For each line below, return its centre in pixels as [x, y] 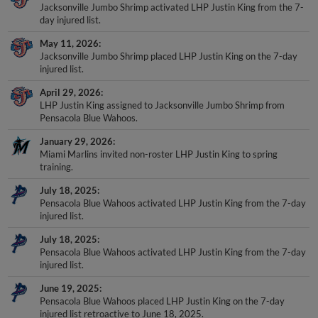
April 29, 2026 [71, 92]
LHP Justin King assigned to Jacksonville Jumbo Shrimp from [163, 105]
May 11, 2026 [70, 43]
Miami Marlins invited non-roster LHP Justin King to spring [159, 154]
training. [57, 166]
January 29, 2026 [77, 141]
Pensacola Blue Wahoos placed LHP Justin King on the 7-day [163, 301]
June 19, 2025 [70, 288]
